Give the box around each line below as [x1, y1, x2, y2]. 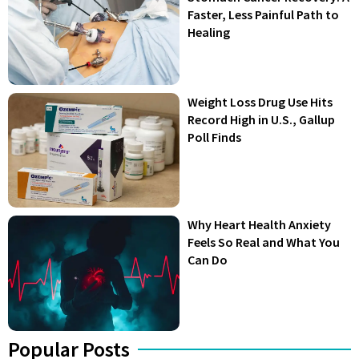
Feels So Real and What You [188, 234, 340, 251]
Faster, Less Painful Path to [188, 6, 339, 22]
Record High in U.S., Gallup [188, 111, 335, 127]
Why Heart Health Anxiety [188, 216, 331, 233]
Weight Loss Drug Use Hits [188, 94, 333, 110]
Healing [188, 23, 235, 40]
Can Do [188, 252, 228, 268]
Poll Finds [188, 129, 241, 145]
